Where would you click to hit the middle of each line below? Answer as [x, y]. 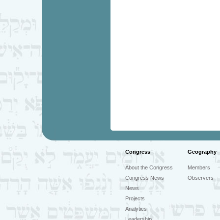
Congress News [144, 178]
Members [199, 167]
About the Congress [149, 167]
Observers [200, 178]
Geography [202, 152]
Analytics [136, 209]
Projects [135, 198]
